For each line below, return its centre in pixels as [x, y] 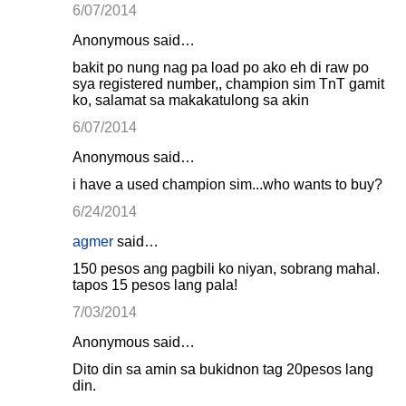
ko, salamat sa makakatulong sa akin [191, 100]
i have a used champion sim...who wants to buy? [227, 184]
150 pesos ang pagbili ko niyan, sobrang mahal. [226, 269]
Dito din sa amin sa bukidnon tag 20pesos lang [223, 369]
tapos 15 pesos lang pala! [155, 285]
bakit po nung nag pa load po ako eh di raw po [221, 68]
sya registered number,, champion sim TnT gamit [228, 84]
